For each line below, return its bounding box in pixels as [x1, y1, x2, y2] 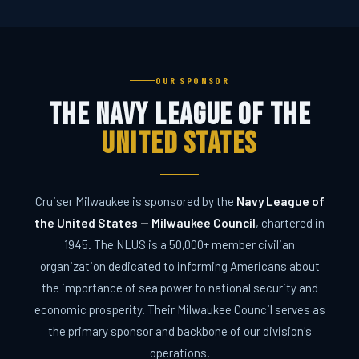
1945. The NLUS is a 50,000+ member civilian [64, 237, 295, 252]
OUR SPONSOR [155, 74, 230, 86]
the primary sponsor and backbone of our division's [47, 324, 312, 339]
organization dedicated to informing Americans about [39, 259, 320, 274]
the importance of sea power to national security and [41, 280, 318, 296]
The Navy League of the [48, 95, 311, 134]
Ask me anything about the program [59, 219, 202, 231]
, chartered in [256, 216, 325, 231]
